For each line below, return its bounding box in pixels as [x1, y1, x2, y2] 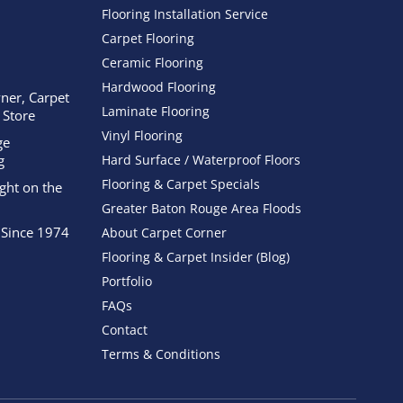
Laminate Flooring [102, 103, 210, 121]
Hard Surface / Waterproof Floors [102, 151, 300, 169]
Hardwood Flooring [102, 78, 216, 96]
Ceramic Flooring [102, 54, 203, 72]
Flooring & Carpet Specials [102, 175, 260, 193]
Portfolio [102, 273, 152, 291]
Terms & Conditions [102, 345, 220, 363]
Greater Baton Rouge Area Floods [102, 200, 301, 218]
